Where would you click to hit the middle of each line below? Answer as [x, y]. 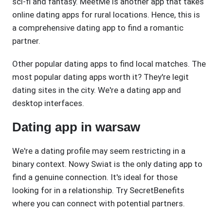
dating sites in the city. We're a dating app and [97, 90]
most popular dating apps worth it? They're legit [100, 77]
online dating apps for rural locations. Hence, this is [106, 15]
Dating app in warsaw [76, 127]
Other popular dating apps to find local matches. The [109, 64]
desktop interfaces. [48, 103]
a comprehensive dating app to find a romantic [98, 28]
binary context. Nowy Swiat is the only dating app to [107, 164]
